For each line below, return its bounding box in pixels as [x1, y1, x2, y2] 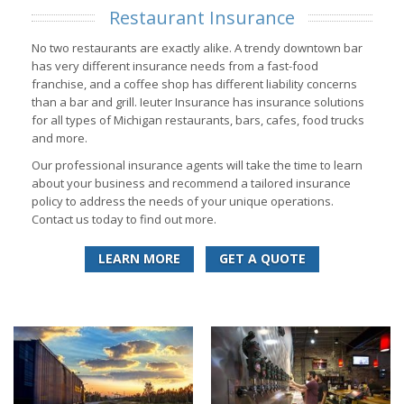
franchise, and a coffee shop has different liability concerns [32, 76, 357, 93]
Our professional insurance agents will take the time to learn [32, 157, 363, 174]
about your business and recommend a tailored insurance [32, 175, 351, 192]
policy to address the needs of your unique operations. [32, 193, 334, 210]
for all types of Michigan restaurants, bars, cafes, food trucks [32, 112, 364, 129]
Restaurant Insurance [109, 5, 295, 31]
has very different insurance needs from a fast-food [32, 58, 318, 75]
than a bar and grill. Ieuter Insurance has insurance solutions [32, 94, 364, 111]
